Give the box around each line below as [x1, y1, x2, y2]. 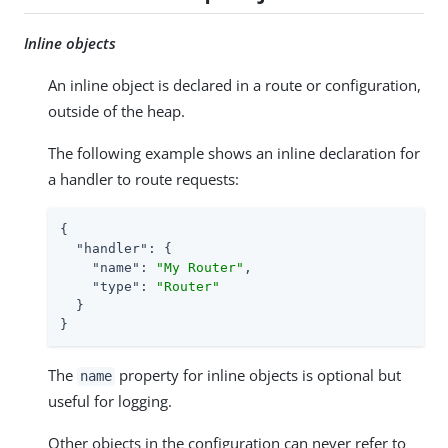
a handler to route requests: [48, 169, 239, 190]
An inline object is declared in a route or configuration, [48, 75, 421, 96]
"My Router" [156, 260, 244, 276]
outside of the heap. [48, 101, 185, 122]
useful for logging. [48, 391, 172, 412]
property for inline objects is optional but [115, 365, 401, 386]
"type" [92, 279, 140, 295]
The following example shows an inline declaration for [48, 143, 420, 164]
